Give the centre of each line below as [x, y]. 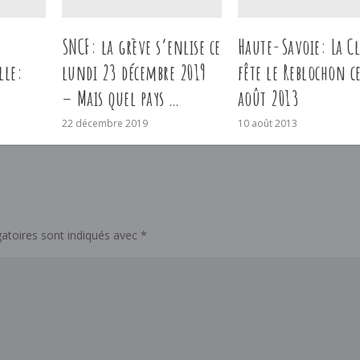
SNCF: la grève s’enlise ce [141, 47]
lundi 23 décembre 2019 [134, 73]
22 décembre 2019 [104, 124]
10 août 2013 [267, 124]
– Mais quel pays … [121, 98]
